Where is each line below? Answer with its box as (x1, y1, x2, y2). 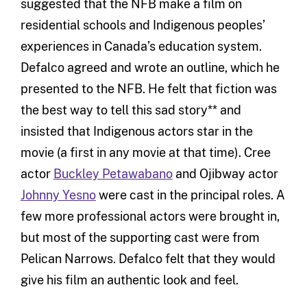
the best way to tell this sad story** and (20, 103, 241, 118)
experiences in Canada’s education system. (20, 39, 262, 54)
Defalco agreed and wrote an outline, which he (20, 60, 280, 75)
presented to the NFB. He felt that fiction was (20, 82, 277, 97)
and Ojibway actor (172, 167, 278, 182)
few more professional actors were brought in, (20, 209, 280, 224)
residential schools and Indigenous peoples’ (20, 18, 265, 33)
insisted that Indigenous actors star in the (20, 124, 253, 139)
